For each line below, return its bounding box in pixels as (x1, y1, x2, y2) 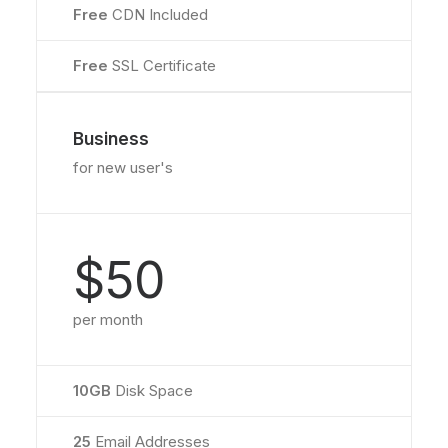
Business (73, 129, 149, 149)
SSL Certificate (112, 56, 216, 75)
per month (73, 310, 143, 329)
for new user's (73, 158, 173, 177)
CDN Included (112, 5, 208, 24)
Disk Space (111, 381, 193, 400)
